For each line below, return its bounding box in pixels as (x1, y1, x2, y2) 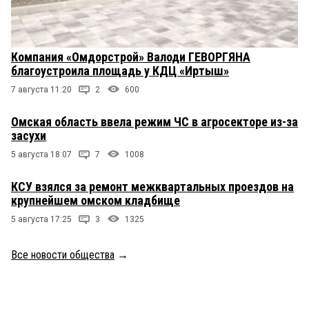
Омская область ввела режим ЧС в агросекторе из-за (11, 114, 298, 130)
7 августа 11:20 (11, 85, 72, 95)
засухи (11, 128, 46, 143)
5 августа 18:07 (11, 150, 72, 160)
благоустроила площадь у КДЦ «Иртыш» (11, 63, 229, 79)
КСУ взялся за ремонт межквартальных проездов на (11, 179, 294, 195)
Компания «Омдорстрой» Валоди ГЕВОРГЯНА (11, 50, 250, 65)
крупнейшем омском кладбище (11, 193, 180, 208)
